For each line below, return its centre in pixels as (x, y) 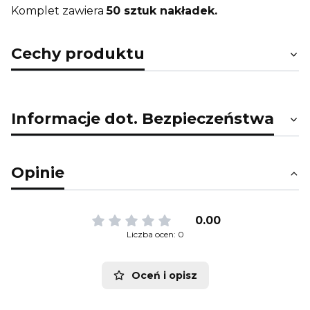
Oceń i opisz (164, 275)
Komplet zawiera (59, 10)
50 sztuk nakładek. (164, 10)
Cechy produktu (78, 53)
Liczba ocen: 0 (155, 234)
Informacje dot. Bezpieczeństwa (143, 118)
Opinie (38, 172)
